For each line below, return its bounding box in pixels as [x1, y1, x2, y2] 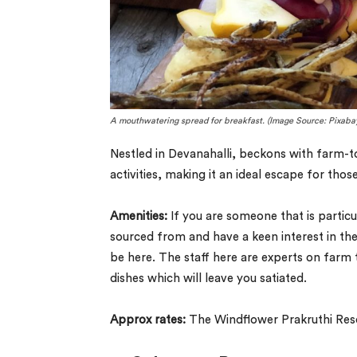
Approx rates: [110, 313, 189, 326]
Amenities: [110, 210, 167, 222]
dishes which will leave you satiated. [110, 272, 307, 284]
